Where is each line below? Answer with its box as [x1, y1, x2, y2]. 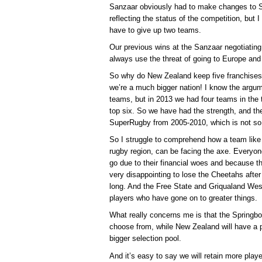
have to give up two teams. [109, 26, 201, 35]
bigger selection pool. [109, 234, 181, 243]
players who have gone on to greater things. [109, 194, 257, 203]
